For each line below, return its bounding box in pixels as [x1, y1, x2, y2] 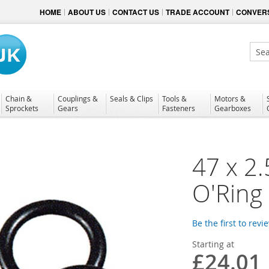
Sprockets [5, 103, 38, 113]
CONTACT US [112, 7, 159, 17]
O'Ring [192, 177, 262, 210]
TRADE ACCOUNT [166, 7, 229, 17]
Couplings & [58, 93, 98, 103]
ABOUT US [68, 7, 106, 17]
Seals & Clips [110, 93, 153, 103]
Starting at [192, 238, 234, 250]
